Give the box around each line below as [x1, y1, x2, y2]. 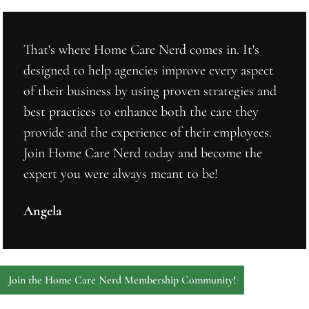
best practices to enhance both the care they [23, 103, 259, 120]
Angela [23, 203, 61, 219]
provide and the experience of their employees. [23, 124, 272, 141]
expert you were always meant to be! [23, 166, 218, 182]
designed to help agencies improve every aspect [23, 62, 274, 79]
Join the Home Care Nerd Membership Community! [8, 273, 236, 287]
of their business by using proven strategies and [23, 83, 277, 99]
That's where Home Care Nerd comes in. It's [23, 41, 259, 58]
